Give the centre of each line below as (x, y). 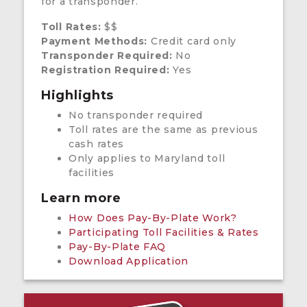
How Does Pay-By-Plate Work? (153, 218)
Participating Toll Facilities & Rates (164, 233)
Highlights (77, 96)
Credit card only (192, 41)
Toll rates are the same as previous (163, 130)
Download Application (128, 261)
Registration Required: (106, 70)
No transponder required (136, 115)
